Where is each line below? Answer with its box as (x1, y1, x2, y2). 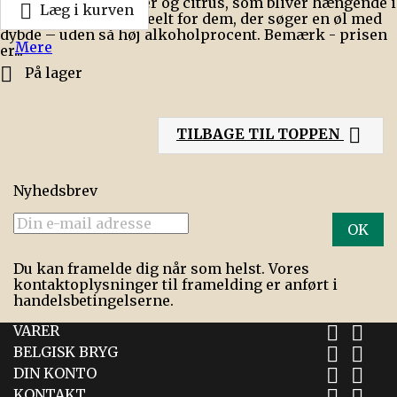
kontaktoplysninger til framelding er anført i (13, 276, 338, 293)
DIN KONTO (13, 364, 97, 382)
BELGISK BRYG (13, 343, 118, 361)
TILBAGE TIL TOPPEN (176, 125, 344, 144)
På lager (21, 64, 82, 82)
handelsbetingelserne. (13, 292, 174, 309)
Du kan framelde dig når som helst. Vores (13, 260, 309, 277)
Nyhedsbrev (13, 182, 97, 199)
